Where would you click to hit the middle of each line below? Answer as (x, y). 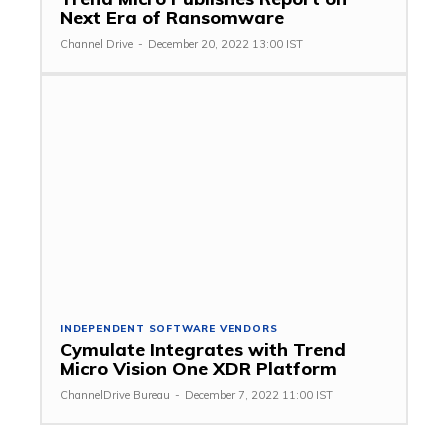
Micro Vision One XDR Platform (198, 368)
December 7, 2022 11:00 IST (259, 394)
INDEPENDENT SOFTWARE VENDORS (169, 328)
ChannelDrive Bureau (115, 394)
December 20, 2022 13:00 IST (225, 43)
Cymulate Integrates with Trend (203, 349)
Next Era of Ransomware (172, 17)
